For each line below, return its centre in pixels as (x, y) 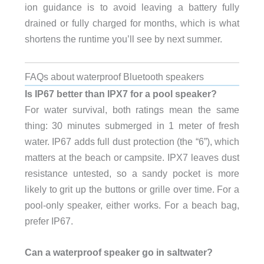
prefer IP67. (49, 221)
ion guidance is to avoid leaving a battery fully (132, 7)
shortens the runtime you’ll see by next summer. (123, 39)
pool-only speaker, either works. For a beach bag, (132, 205)
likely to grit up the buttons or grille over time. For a (132, 189)
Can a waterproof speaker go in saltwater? (118, 253)
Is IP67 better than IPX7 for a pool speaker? (121, 93)
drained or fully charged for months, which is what (132, 23)
